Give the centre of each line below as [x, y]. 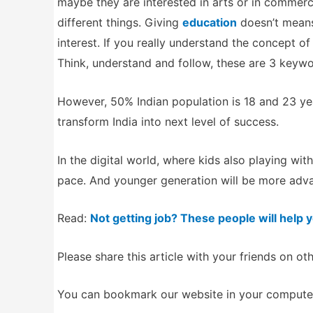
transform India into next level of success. [168, 121]
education [210, 23]
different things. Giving [120, 23]
